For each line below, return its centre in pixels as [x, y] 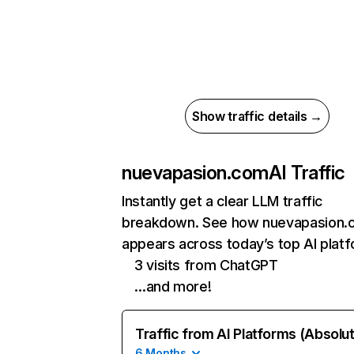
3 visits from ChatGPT [206, 265]
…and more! [173, 286]
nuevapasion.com [195, 173]
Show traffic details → [257, 116]
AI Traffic [307, 173]
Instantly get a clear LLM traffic [222, 201]
